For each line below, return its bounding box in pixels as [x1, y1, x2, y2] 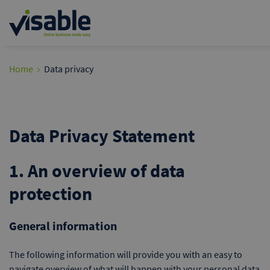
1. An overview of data [9, 159, 185, 182]
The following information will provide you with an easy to [9, 248, 242, 260]
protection [9, 182, 92, 205]
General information [9, 218, 119, 233]
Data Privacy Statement [9, 124, 195, 147]
